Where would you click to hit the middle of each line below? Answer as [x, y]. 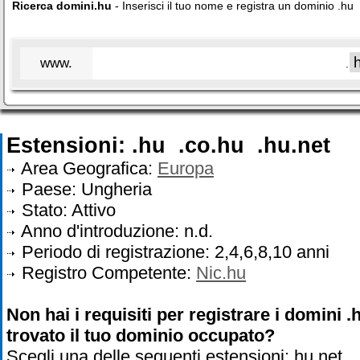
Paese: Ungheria [84, 189]
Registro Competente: [106, 273]
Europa [186, 168]
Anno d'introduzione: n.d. [115, 231]
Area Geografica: [87, 168]
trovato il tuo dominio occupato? [141, 335]
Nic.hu [221, 273]
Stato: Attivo [66, 210]
